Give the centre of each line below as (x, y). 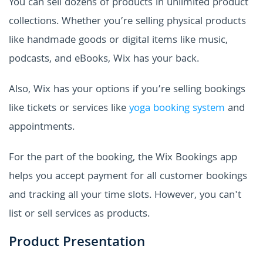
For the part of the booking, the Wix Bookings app (123, 158)
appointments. (42, 127)
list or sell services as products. (79, 214)
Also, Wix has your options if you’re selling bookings (127, 90)
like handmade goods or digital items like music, (118, 41)
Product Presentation (77, 243)
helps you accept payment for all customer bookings (128, 177)
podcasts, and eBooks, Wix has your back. (104, 59)
